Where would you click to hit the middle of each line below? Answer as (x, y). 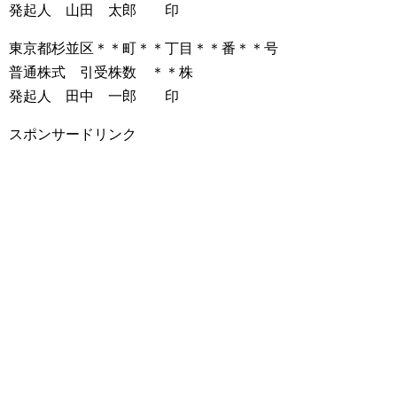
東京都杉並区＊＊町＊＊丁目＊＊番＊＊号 (144, 48)
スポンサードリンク (73, 134)
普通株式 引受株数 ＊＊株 (101, 72)
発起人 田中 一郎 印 (94, 96)
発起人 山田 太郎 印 (94, 10)
